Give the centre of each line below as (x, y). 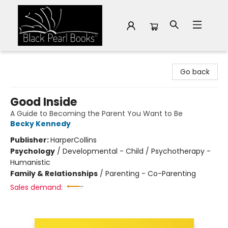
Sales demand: (36, 187)
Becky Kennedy (40, 124)
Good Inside (44, 102)
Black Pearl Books (38, 61)
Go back (195, 72)
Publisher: (30, 140)
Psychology (33, 151)
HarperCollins (74, 140)
